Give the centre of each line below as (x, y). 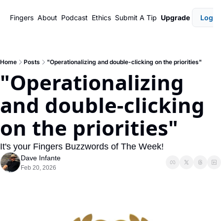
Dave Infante (41, 158)
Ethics (101, 18)
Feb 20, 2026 (38, 168)
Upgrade (175, 18)
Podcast (74, 18)
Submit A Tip (136, 18)
